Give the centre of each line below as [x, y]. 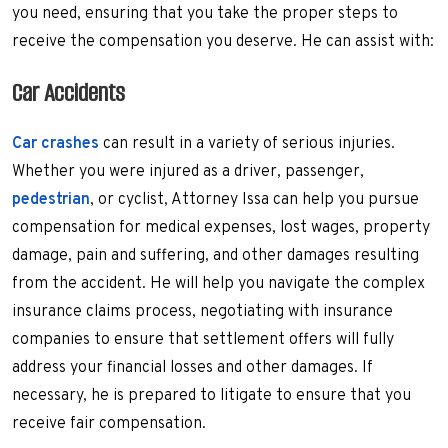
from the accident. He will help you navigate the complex [218, 284]
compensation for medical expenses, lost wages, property [221, 228]
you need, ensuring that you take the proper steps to [205, 14]
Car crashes [55, 144]
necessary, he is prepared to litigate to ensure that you [211, 396]
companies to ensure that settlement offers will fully [203, 340]
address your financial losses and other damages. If [192, 368]
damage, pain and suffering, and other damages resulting [215, 256]
